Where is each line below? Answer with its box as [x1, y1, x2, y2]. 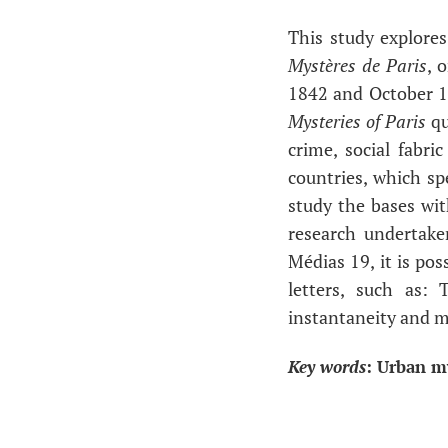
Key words [288, 355, 366, 378]
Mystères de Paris [288, 53, 428, 78]
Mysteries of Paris [288, 109, 427, 134]
